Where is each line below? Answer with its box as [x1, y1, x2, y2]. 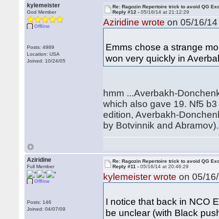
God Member [27, 9, 57, 15]
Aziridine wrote [103, 17, 165, 27]
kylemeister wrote [103, 172, 177, 182]
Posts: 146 [27, 199, 52, 205]
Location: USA [27, 51, 60, 57]
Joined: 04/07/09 [27, 206, 66, 212]
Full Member [27, 164, 55, 169]
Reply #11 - [112, 164, 141, 169]
